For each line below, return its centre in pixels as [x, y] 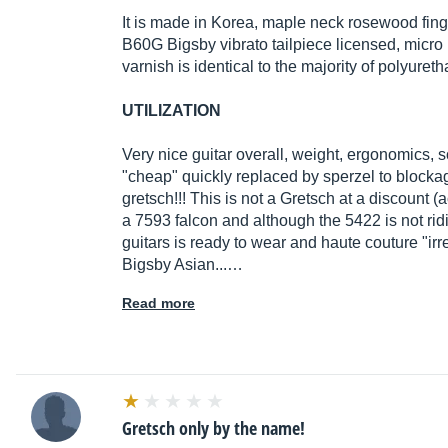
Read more [158, 303]
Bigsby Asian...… [182, 265]
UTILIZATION [171, 111]
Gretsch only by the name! [213, 428]
